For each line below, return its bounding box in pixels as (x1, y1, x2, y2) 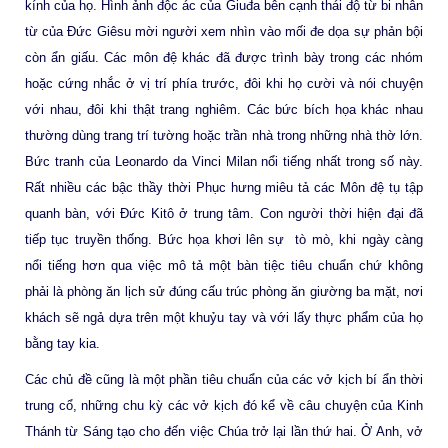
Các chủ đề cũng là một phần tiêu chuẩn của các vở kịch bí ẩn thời (25, 372, 423, 388)
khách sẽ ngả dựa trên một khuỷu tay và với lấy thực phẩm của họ (25, 310, 423, 326)
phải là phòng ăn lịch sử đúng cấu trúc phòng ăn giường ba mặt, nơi (25, 284, 423, 300)
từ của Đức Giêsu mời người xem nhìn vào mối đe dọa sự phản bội (25, 24, 423, 40)
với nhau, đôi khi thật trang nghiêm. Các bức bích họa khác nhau (25, 102, 423, 118)
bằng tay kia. (25, 336, 100, 352)
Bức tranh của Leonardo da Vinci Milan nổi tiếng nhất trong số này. (25, 154, 423, 170)
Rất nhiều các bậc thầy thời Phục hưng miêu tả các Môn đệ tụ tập (25, 180, 423, 196)
